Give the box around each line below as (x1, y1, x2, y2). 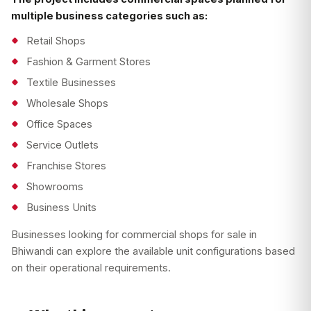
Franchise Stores (26, 160, 106, 172)
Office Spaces (26, 118, 92, 131)
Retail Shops (26, 35, 85, 47)
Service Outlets (26, 139, 99, 151)
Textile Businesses (26, 76, 116, 89)
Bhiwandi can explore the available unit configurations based (11, 245, 295, 258)
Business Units (26, 201, 96, 214)
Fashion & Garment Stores (26, 56, 151, 68)
